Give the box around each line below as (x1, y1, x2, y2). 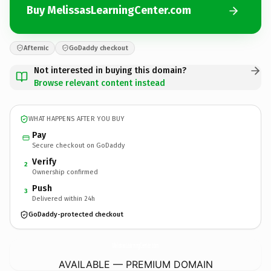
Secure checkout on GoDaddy (32, 141, 125, 149)
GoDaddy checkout (69, 44, 128, 52)
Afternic (24, 44, 48, 52)
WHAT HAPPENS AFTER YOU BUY (28, 115, 125, 123)
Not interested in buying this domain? (34, 65, 186, 76)
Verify (32, 156, 56, 167)
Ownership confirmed (32, 168, 98, 176)
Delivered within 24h (32, 194, 95, 203)
